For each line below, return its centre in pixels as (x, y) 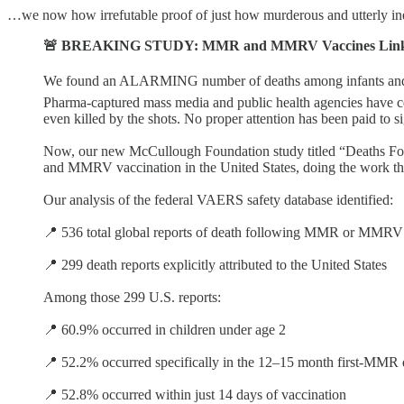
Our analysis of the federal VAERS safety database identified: (218, 199)
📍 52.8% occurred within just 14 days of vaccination (195, 394)
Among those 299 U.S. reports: (132, 297)
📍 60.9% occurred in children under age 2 (165, 329)
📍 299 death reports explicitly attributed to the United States (215, 264)
